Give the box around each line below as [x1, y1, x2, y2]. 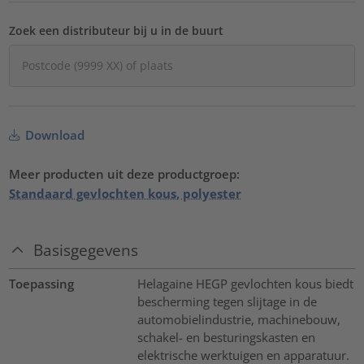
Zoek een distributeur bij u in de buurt [9, 22, 224, 38]
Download [22, 126, 85, 143]
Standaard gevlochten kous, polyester [9, 184, 242, 201]
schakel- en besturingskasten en [136, 329, 315, 346]
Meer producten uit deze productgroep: [9, 165, 240, 182]
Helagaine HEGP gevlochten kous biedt [136, 275, 353, 292]
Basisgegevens [33, 239, 139, 260]
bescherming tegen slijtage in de [136, 293, 317, 310]
